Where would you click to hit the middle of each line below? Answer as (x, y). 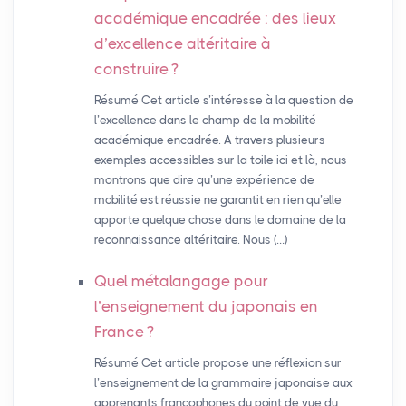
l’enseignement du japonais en (206, 307)
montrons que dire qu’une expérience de (204, 180)
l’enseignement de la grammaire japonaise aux (223, 383)
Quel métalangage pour (181, 281)
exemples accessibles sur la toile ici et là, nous (220, 160)
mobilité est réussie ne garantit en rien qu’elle (217, 200)
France (119, 332)
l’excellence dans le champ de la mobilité (205, 121)
